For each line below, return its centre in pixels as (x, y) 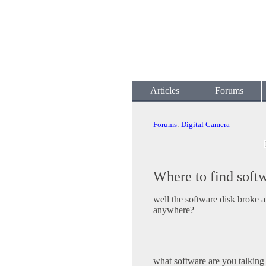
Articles (164, 91)
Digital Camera (205, 124)
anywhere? (174, 210)
